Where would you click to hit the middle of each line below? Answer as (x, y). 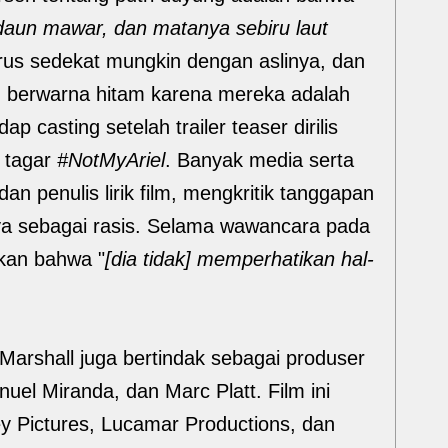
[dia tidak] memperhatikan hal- (239, 259)
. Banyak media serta (259, 160)
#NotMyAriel (111, 160)
